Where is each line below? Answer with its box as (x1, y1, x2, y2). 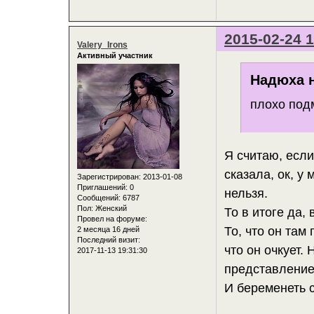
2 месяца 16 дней (77, 225, 139, 234)
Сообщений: (77, 193, 121, 203)
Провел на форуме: (77, 214, 147, 224)
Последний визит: (77, 235, 140, 245)
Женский (93, 204, 127, 213)
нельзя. (224, 186, 268, 200)
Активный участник (77, 50, 153, 60)
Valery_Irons (77, 39, 128, 50)
